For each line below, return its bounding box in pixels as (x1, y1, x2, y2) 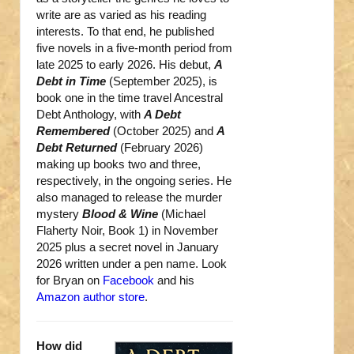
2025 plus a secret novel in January (36, 240, 219, 254)
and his (154, 273, 194, 288)
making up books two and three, (36, 157, 201, 171)
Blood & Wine (82, 207, 158, 221)
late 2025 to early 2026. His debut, (36, 58, 214, 72)
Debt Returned (36, 141, 117, 155)
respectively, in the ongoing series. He (36, 174, 232, 188)
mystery (36, 207, 82, 221)
